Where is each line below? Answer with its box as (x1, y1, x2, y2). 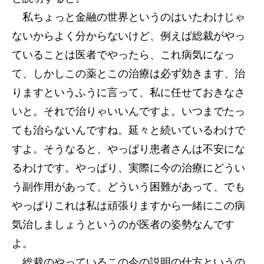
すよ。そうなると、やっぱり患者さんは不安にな (12, 143, 245, 155)
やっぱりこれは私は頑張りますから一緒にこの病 (12, 200, 245, 212)
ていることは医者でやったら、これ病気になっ (12, 49, 235, 61)
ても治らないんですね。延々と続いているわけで (12, 124, 245, 136)
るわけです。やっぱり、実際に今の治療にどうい (12, 162, 245, 174)
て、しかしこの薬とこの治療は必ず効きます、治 (12, 68, 245, 80)
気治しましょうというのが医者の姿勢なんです (12, 219, 235, 230)
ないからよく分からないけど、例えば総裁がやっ (12, 30, 245, 42)
